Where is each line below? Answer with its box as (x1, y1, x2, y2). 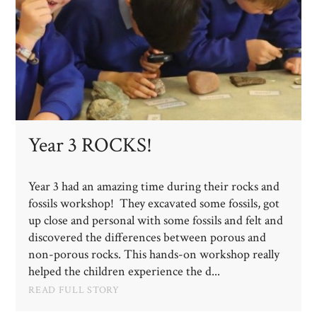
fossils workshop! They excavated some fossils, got (28, 195, 280, 212)
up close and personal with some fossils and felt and (28, 212, 284, 229)
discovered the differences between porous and (28, 229, 267, 246)
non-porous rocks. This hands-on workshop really (28, 246, 280, 263)
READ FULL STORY (28, 284, 120, 296)
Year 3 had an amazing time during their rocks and (28, 178, 280, 195)
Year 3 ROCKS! (28, 131, 153, 158)
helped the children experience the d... (28, 263, 221, 279)
